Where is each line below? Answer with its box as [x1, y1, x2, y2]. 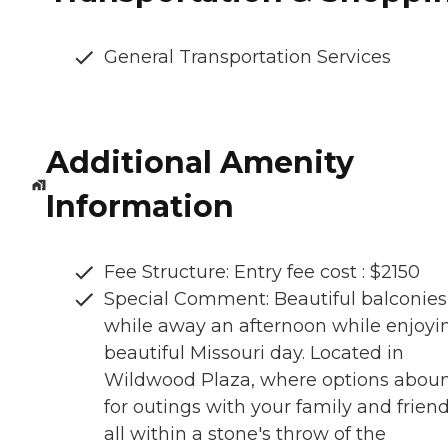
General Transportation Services [104, 46, 391, 69]
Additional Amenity [45, 144, 354, 182]
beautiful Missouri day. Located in [104, 342, 404, 365]
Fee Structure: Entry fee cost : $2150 [104, 261, 420, 284]
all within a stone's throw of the [104, 423, 386, 446]
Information [45, 188, 234, 226]
